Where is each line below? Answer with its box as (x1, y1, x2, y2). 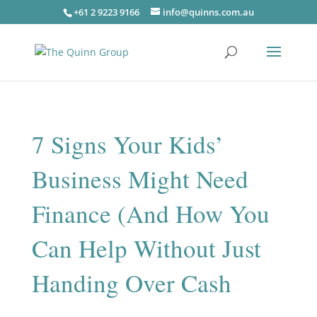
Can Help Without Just (31, 231, 261, 265)
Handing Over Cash (31, 266, 231, 299)
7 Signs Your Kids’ (31, 127, 224, 161)
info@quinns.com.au (162, 5, 254, 18)
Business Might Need (31, 162, 248, 195)
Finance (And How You (31, 197, 270, 230)
